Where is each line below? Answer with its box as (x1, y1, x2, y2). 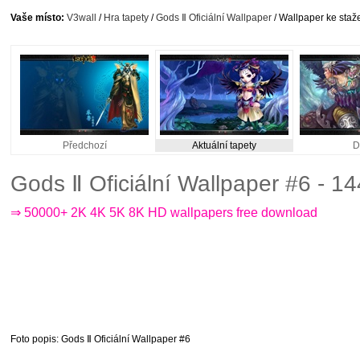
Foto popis (10, 333, 56, 345)
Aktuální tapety (192, 140, 256, 151)
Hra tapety (104, 12, 149, 23)
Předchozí (62, 140, 107, 151)
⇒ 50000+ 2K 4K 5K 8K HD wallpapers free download (10, 206, 317, 219)
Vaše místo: (10, 12, 64, 23)
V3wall (67, 12, 96, 23)
